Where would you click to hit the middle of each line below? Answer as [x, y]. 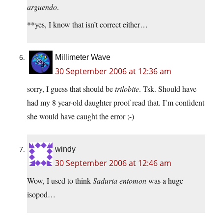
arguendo [42, 7]
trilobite [127, 89]
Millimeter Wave [83, 57]
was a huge [165, 181]
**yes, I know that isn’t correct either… [87, 25]
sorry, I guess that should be [71, 89]
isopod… [41, 194]
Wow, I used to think [60, 181]
